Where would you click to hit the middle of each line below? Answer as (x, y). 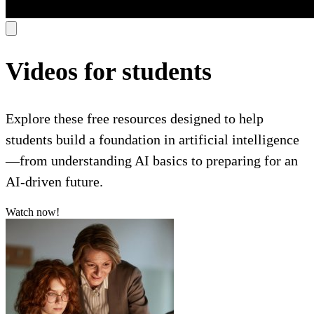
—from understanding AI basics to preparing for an (152, 161)
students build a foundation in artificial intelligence (152, 140)
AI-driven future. (54, 182)
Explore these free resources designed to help (135, 119)
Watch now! (33, 212)
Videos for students (109, 72)
